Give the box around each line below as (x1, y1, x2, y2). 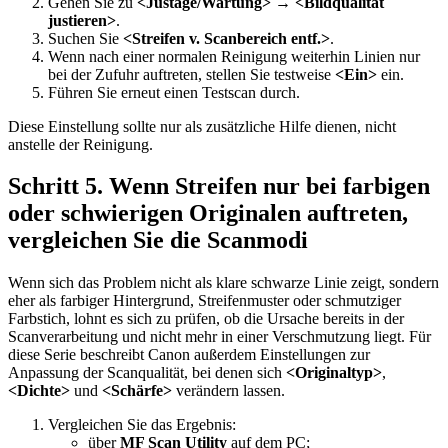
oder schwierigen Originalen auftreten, (8, 200, 408, 227)
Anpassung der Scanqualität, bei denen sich (8, 364, 286, 382)
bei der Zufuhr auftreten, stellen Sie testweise (48, 65, 335, 83)
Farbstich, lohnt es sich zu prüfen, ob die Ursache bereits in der (8, 310, 404, 328)
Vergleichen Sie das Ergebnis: (48, 416, 236, 434)
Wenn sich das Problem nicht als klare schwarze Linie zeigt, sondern (8, 274, 439, 292)
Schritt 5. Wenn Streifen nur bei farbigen (8, 173, 430, 200)
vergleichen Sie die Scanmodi (8, 227, 308, 254)
